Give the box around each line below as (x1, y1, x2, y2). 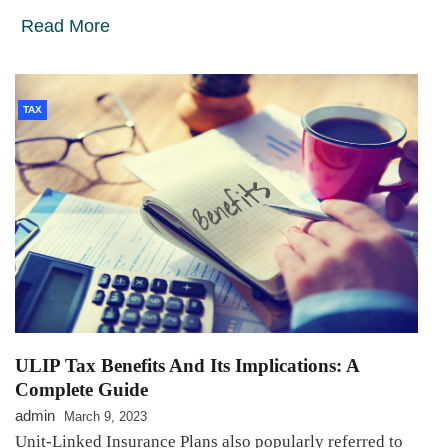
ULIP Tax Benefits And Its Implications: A (15, 355, 359, 377)
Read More (21, 15, 110, 36)
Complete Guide (15, 379, 148, 401)
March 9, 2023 (64, 409, 147, 425)
